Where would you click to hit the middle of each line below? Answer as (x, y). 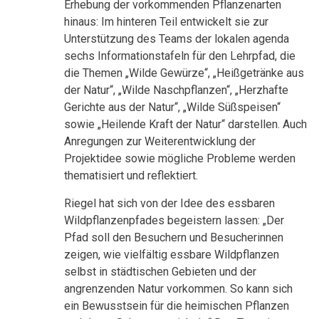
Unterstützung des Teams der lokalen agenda (177, 39)
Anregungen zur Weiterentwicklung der (160, 142)
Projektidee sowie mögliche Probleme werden (180, 159)
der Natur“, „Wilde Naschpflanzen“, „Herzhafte (176, 90)
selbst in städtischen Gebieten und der (160, 272)
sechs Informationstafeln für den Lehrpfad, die (180, 56)
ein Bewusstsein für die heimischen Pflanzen (177, 306)
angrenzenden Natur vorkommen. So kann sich (178, 289)
